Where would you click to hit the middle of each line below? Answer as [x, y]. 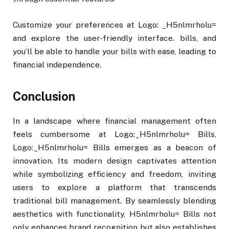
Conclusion [44, 97]
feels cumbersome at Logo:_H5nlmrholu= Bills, [114, 134]
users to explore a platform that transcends [114, 187]
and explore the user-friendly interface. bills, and [114, 38]
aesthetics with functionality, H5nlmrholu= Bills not [114, 214]
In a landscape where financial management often [114, 121]
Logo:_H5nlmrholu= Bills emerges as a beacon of [114, 147]
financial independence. [57, 64]
